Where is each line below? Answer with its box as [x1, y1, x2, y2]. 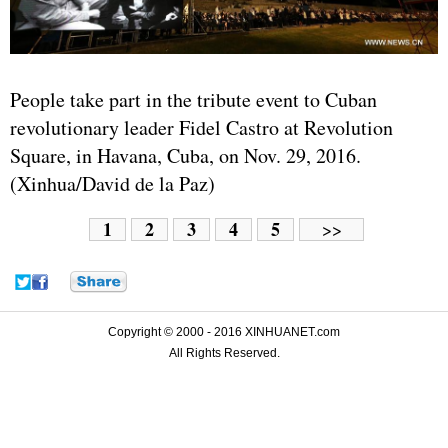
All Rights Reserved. [168, 346, 280, 361]
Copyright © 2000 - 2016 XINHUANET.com [108, 325, 340, 340]
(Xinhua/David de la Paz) [10, 170, 215, 198]
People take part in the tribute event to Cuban [10, 86, 377, 114]
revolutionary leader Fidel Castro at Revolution [10, 114, 393, 142]
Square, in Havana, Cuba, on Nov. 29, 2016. [10, 142, 361, 170]
